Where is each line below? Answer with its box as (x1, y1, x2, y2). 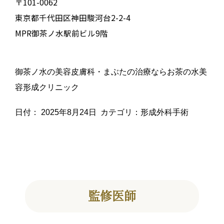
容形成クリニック (14, 83, 79, 92)
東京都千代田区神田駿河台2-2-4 (14, 11, 130, 23)
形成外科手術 (140, 107, 188, 116)
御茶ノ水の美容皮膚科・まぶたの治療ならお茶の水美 (14, 67, 207, 76)
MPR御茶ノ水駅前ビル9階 (14, 27, 108, 38)
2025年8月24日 (40, 107, 96, 116)
